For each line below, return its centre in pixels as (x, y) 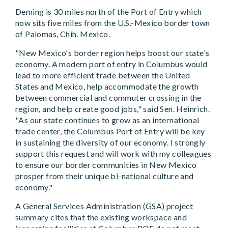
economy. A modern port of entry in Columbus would (111, 64)
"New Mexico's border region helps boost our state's (112, 53)
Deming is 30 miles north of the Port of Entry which (109, 11)
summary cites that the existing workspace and (101, 217)
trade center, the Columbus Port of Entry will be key (110, 131)
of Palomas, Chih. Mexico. (63, 34)
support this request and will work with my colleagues (113, 153)
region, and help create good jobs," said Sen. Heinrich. (112, 109)
